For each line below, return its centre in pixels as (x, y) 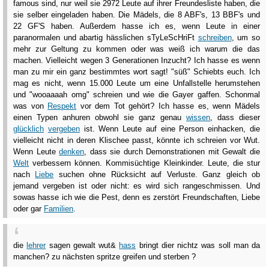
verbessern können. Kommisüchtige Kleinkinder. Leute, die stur (144, 163)
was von (31, 106)
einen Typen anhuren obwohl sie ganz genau (100, 117)
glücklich (29, 128)
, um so (246, 37)
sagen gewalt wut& (83, 246)
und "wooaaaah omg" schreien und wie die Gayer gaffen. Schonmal (137, 94)
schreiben (215, 37)
